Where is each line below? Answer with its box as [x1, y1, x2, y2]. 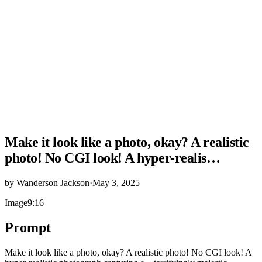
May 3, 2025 [92, 177, 140, 188]
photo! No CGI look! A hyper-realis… [5, 150, 220, 166]
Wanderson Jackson [16, 177, 89, 188]
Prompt [5, 219, 51, 235]
